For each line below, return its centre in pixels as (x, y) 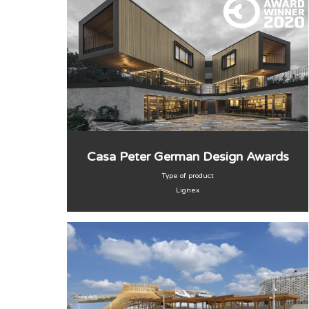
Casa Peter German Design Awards (188, 157)
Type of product (188, 176)
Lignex (188, 190)
